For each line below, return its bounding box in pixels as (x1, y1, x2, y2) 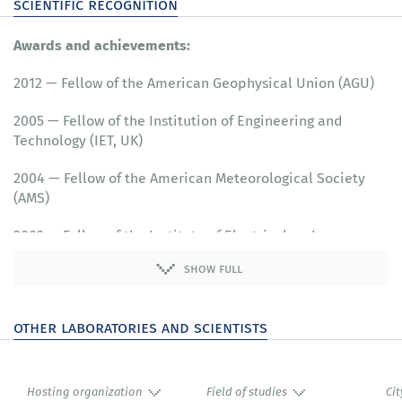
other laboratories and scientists (13, 315, 267, 339)
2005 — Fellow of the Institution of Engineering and (13, 109, 343, 132)
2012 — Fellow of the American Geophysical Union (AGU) (13, 72, 374, 94)
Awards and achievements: (13, 33, 190, 57)
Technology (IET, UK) (13, 129, 143, 152)
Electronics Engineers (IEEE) (13, 244, 195, 267)
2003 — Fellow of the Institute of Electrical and (13, 224, 316, 247)
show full (183, 258, 242, 277)
